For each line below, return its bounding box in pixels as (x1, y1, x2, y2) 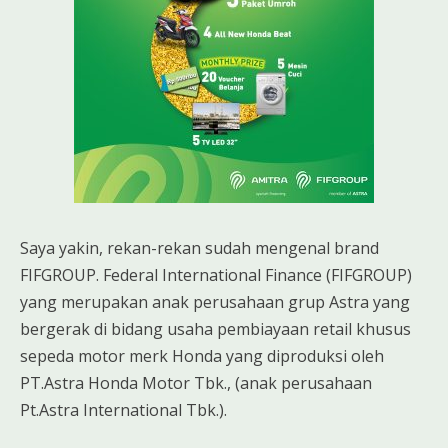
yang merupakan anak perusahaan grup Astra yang (20, 290, 410, 313)
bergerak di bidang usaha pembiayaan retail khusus (20, 317, 411, 340)
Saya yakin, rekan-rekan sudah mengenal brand (20, 236, 383, 259)
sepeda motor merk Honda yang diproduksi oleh (20, 344, 384, 367)
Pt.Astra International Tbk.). (20, 398, 227, 421)
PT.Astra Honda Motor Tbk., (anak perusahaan (20, 371, 372, 394)
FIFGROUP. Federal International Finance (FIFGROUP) (20, 263, 412, 286)
